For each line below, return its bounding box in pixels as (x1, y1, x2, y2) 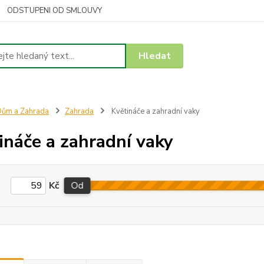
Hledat (138, 49, 171, 62)
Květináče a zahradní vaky (109, 106, 200, 117)
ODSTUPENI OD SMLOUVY (7, 5, 102, 16)
